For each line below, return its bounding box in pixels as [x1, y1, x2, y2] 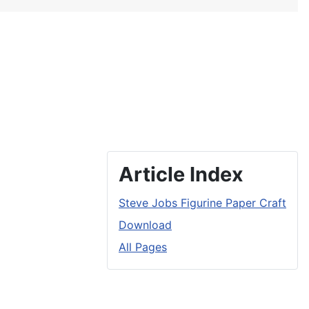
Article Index [119, 162, 243, 186]
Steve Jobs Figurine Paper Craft [119, 196, 286, 210]
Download [119, 218, 172, 232]
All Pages [119, 240, 167, 254]
